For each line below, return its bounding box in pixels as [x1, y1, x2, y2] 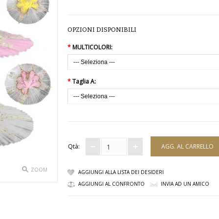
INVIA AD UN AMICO [161, 180, 210, 187]
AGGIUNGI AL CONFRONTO [78, 180, 145, 187]
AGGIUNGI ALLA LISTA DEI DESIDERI [78, 169, 164, 175]
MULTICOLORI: [72, 43, 113, 51]
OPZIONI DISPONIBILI [67, 26, 137, 33]
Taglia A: [72, 77, 96, 86]
